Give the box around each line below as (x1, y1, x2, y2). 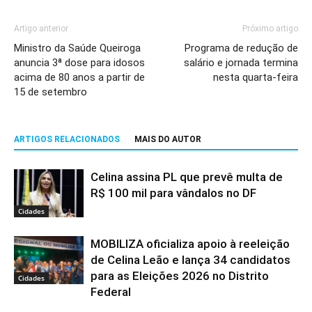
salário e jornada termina (184, 56, 298, 70)
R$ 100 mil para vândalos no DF (91, 186, 256, 201)
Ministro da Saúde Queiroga (14, 42, 141, 55)
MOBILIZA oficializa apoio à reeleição (91, 237, 290, 251)
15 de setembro (14, 86, 87, 99)
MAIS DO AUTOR (134, 134, 201, 145)
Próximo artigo (242, 24, 298, 34)
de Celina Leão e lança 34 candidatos (91, 253, 290, 267)
